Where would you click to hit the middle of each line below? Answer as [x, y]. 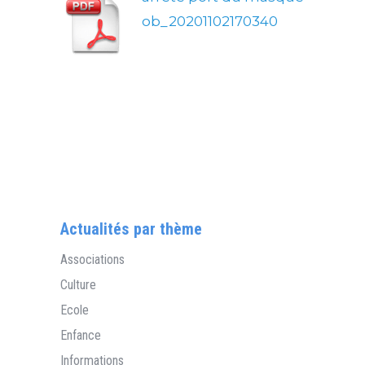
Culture [78, 284]
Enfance [81, 335]
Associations [92, 259]
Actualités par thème [131, 229]
